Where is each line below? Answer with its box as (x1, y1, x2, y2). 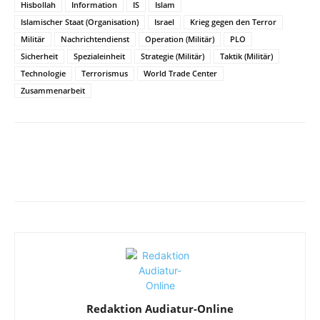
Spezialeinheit (74, 51, 125, 61)
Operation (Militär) (145, 34, 214, 44)
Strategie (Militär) (141, 51, 204, 61)
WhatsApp (277, 166, 315, 177)
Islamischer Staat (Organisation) (21, 16, 139, 27)
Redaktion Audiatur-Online (86, 301, 234, 316)
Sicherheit (21, 51, 58, 61)
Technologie (21, 68, 66, 79)
